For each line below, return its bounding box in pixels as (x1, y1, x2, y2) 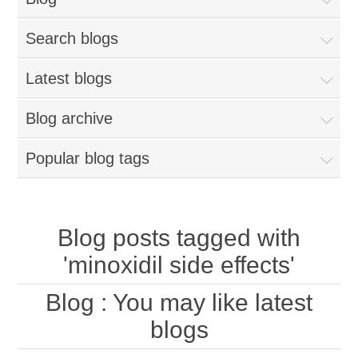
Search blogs (26, 30, 119, 47)
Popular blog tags (26, 149, 150, 167)
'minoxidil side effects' (63, 252, 295, 278)
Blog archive (26, 109, 113, 127)
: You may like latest (94, 289, 312, 316)
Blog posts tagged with (58, 225, 300, 251)
